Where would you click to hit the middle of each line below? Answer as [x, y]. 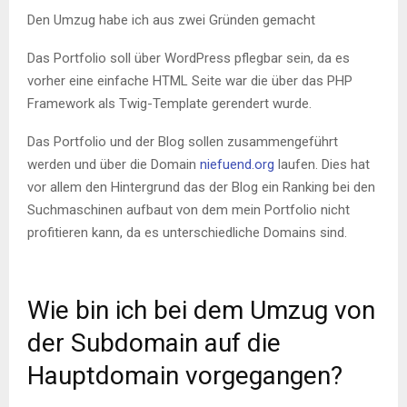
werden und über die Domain [114, 165]
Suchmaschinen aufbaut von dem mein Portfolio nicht [189, 210]
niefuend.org [237, 165]
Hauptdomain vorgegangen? [185, 376]
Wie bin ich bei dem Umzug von [201, 311]
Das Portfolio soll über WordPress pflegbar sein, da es [189, 59]
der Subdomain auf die [154, 343]
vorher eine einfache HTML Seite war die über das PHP [190, 81]
